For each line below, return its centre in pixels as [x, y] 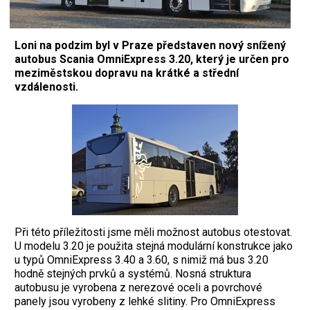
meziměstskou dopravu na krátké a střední [127, 73]
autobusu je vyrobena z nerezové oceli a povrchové [138, 287]
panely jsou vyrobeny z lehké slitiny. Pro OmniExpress [145, 301]
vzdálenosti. [46, 86]
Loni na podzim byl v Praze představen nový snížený [150, 45]
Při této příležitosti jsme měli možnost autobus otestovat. [153, 232]
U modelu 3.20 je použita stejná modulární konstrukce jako [154, 246]
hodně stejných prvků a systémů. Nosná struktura [133, 273]
